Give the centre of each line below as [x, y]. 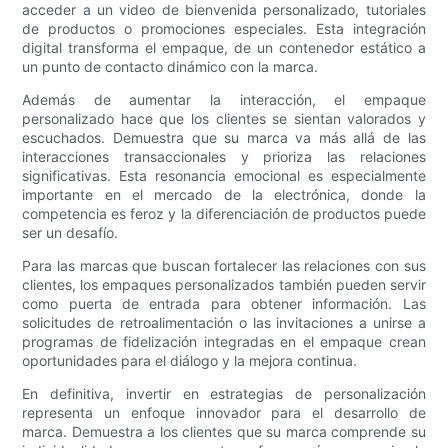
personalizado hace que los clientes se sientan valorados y [224, 119]
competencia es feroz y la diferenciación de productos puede [224, 214]
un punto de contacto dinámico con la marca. [170, 67]
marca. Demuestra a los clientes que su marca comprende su [224, 432]
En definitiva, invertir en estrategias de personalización [224, 394]
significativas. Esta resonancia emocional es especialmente [224, 176]
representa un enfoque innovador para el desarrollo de [224, 413]
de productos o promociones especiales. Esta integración [224, 29]
